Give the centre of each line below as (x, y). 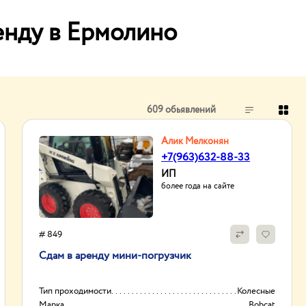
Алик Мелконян (195, 141)
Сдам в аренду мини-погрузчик (115, 256)
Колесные (256, 291)
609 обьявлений (181, 110)
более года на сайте (198, 186)
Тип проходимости (75, 291)
